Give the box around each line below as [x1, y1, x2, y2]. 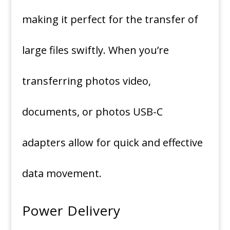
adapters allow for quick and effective [22, 136, 203, 149]
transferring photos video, [22, 74, 151, 88]
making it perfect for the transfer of [22, 12, 198, 26]
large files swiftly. [22, 43, 106, 57]
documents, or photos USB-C [22, 105, 163, 119]
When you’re [108, 43, 169, 57]
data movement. [22, 166, 102, 180]
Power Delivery [22, 201, 121, 220]
